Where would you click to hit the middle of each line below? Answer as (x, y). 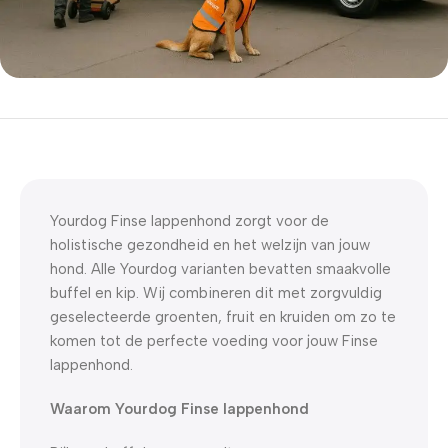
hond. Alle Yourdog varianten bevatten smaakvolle (220, 268)
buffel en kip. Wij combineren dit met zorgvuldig (216, 292)
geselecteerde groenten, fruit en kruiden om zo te (223, 316)
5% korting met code (102, 119)
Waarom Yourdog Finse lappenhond (179, 408)
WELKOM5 (81, 145)
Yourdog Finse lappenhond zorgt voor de (189, 220)
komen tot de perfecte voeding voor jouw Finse (214, 340)
